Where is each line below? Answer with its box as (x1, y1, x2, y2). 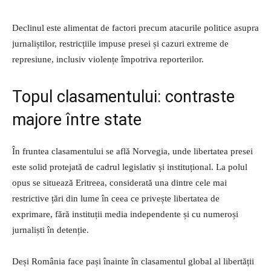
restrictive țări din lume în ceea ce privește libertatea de (12, 193, 220, 203)
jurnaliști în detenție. (12, 224, 89, 235)
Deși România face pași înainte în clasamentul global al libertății (12, 256, 254, 266)
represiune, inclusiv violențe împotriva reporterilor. (12, 54, 204, 64)
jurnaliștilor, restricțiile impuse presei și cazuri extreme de (12, 38, 229, 48)
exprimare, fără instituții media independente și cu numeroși (12, 209, 238, 219)
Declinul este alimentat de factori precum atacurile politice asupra (12, 22, 259, 33)
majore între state (12, 109, 142, 129)
